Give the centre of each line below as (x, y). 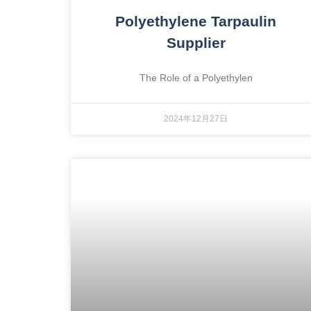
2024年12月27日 (196, 118)
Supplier (196, 42)
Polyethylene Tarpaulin (196, 21)
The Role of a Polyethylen (196, 77)
